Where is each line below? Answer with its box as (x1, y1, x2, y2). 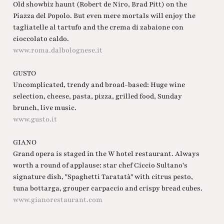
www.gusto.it (12, 114, 57, 124)
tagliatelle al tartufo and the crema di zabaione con (12, 22, 183, 32)
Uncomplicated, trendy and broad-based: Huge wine (12, 80, 185, 90)
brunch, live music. (12, 103, 76, 113)
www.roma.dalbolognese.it (12, 45, 102, 55)
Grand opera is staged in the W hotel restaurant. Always (12, 149, 199, 159)
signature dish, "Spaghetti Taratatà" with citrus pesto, (12, 172, 193, 182)
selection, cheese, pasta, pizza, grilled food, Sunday (12, 91, 182, 101)
